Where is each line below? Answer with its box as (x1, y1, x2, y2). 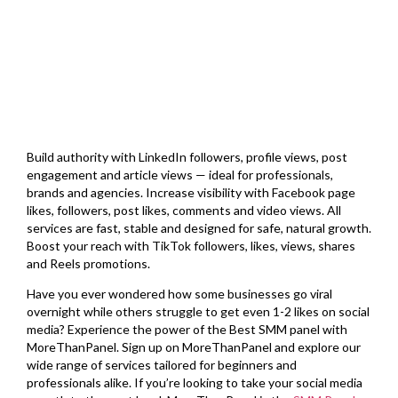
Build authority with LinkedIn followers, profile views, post (27, 148, 347, 164)
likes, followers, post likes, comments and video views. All (27, 202, 341, 218)
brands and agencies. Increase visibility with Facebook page (27, 184, 355, 200)
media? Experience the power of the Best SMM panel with (27, 321, 347, 337)
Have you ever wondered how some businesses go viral (27, 285, 332, 301)
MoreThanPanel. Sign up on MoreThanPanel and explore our (27, 338, 361, 354)
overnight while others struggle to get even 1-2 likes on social (27, 303, 370, 319)
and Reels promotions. (27, 255, 150, 271)
